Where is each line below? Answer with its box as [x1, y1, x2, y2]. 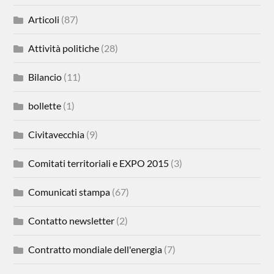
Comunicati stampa [28, 186, 111, 198]
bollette [28, 100, 62, 111]
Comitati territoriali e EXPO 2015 [28, 157, 169, 169]
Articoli [28, 13, 60, 25]
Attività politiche [28, 42, 100, 54]
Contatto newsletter [28, 215, 115, 226]
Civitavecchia [28, 128, 85, 140]
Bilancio [28, 71, 62, 83]
